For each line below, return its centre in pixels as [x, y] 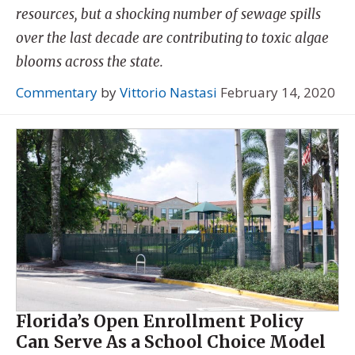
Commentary [57, 93]
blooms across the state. [90, 61]
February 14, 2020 [278, 93]
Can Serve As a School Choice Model [171, 342]
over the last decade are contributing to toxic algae [172, 38]
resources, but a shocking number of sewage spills [168, 14]
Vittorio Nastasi [168, 93]
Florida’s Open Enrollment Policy [160, 321]
